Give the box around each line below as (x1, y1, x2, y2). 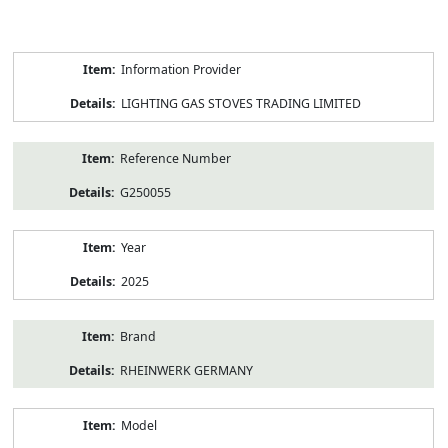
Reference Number (119, 149, 231, 167)
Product (12, 50, 58, 68)
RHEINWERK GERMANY (119, 361, 253, 379)
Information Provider (120, 60, 241, 78)
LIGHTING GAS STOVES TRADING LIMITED (120, 94, 361, 112)
